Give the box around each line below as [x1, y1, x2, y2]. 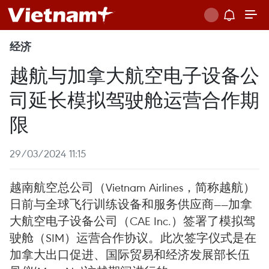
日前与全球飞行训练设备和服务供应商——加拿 [10, 196, 252, 211]
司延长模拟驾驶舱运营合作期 [10, 86, 259, 112]
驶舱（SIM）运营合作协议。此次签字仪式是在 [10, 230, 256, 245]
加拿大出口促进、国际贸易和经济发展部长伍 [10, 247, 250, 262]
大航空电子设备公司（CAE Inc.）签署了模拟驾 [10, 213, 255, 228]
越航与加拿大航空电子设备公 [10, 61, 259, 87]
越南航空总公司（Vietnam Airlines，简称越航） [10, 180, 255, 195]
